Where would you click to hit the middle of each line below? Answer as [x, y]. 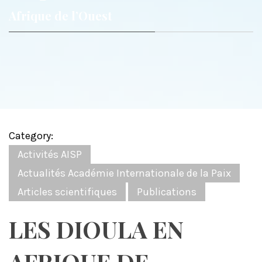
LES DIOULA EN [96, 229]
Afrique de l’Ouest [61, 16]
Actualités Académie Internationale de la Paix [124, 173]
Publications [167, 192]
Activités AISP [50, 155]
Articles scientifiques [67, 192]
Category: [31, 136]
